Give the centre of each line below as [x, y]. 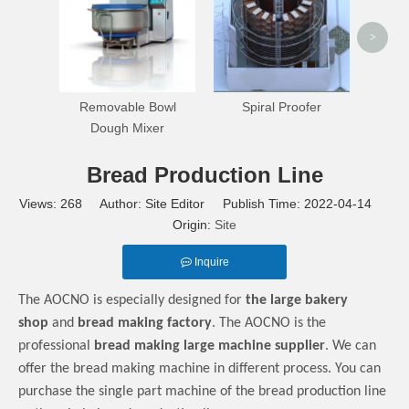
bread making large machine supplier [210, 346]
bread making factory [145, 324]
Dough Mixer [127, 128]
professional [56, 346]
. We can [351, 346]
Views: [40, 204]
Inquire [211, 262]
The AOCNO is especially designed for [132, 301]
